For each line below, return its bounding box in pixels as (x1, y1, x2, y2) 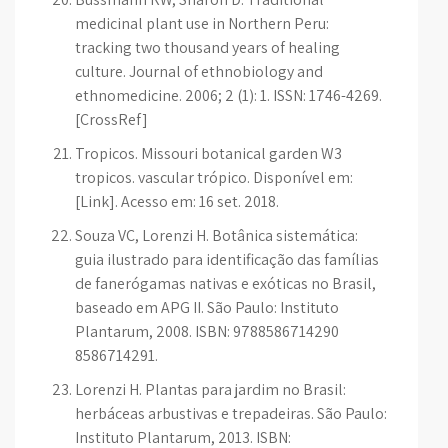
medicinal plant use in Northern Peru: (75, 13, 329, 34)
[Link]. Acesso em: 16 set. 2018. (75, 191, 279, 212)
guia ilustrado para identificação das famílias (75, 249, 379, 270)
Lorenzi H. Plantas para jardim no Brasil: (75, 379, 346, 400)
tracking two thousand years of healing (75, 37, 340, 58)
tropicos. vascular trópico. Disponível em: (75, 167, 353, 188)
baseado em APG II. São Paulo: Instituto (75, 297, 339, 318)
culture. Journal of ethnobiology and (75, 61, 323, 82)
